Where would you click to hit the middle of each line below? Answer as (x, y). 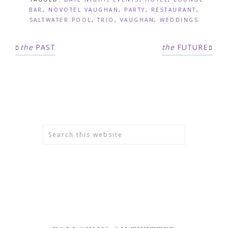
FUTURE (191, 47)
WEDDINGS (179, 20)
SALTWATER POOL (60, 20)
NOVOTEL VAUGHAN (83, 9)
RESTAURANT (174, 9)
